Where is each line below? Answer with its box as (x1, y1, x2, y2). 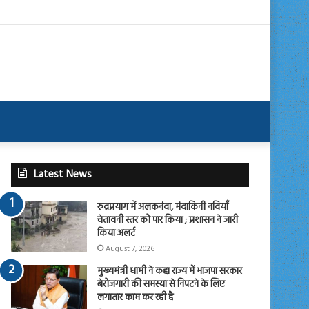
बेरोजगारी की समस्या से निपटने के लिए (97, 276, 226, 292)
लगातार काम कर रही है (97, 289, 174, 306)
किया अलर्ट (97, 225, 136, 241)
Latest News (34, 166, 92, 183)
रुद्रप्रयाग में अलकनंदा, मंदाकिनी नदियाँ (97, 199, 229, 215)
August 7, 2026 (106, 242, 155, 255)
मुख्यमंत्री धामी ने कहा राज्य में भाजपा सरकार (97, 263, 243, 279)
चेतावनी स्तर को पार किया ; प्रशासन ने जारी (97, 212, 239, 228)
